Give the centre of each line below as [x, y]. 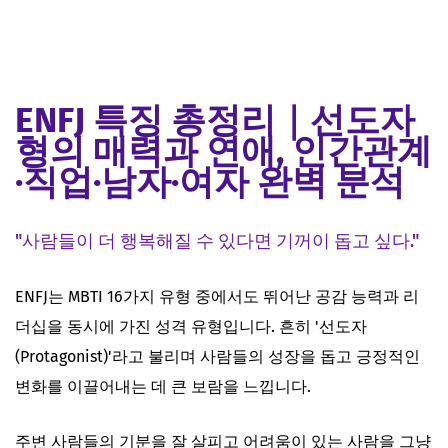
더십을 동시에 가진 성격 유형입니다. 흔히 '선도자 [191, 326]
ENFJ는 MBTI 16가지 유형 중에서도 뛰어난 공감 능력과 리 [217, 296]
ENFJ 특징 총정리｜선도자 [215, 119]
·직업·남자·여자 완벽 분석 [210, 181]
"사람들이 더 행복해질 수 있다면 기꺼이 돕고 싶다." [217, 241]
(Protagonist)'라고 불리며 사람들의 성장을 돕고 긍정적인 [217, 356]
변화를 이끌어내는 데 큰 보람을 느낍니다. [163, 386]
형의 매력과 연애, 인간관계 [223, 150]
